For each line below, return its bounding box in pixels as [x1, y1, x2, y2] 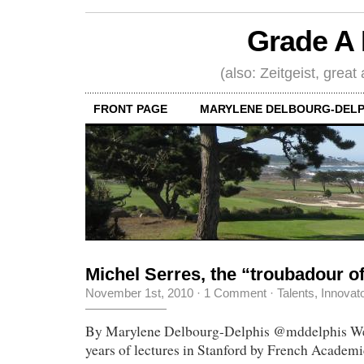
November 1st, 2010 [85, 285, 193, 300]
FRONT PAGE [93, 102, 167, 115]
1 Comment [204, 285, 266, 300]
